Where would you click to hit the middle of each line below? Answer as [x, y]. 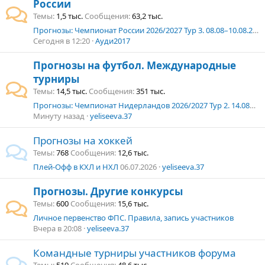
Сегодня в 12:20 [62, 41]
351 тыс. [151, 91]
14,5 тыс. [72, 91]
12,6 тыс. [133, 153]
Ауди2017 [113, 41]
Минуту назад [59, 116]
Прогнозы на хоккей [83, 140]
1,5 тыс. [70, 16]
